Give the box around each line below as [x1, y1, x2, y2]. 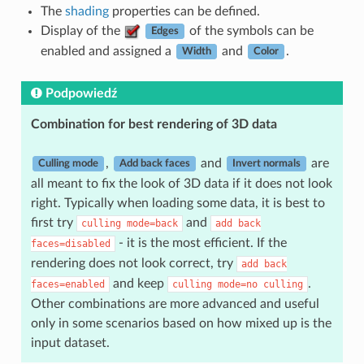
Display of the [40, 24, 123, 37]
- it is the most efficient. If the [115, 236, 287, 249]
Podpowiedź [45, 86, 117, 100]
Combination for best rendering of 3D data [30, 117, 277, 131]
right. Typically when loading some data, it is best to [30, 196, 325, 210]
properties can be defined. [108, 4, 260, 18]
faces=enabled [30, 278, 105, 290]
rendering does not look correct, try [30, 256, 236, 270]
